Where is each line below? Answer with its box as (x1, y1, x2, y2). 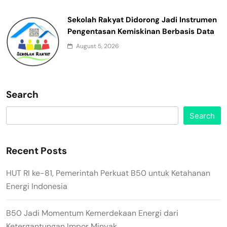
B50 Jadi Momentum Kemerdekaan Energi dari (6, 208, 178, 219)
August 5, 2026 (76, 42, 119, 50)
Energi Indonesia (6, 181, 67, 192)
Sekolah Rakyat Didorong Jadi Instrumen (67, 14, 217, 25)
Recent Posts (6, 144, 67, 158)
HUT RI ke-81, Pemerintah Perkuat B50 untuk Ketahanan (6, 168, 210, 179)
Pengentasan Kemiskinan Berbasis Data (67, 26, 214, 36)
